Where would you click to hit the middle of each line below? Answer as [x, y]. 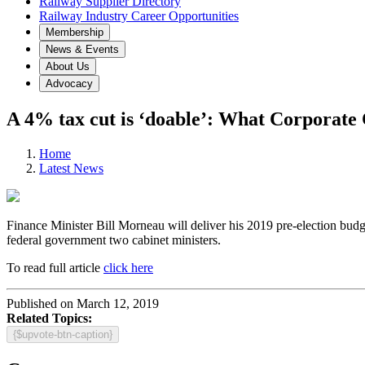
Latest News [71, 168]
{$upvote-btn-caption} [63, 334]
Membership [75, 32]
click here [128, 267]
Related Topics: [49, 318]
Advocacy [69, 84]
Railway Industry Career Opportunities [139, 16]
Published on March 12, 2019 [83, 303]
